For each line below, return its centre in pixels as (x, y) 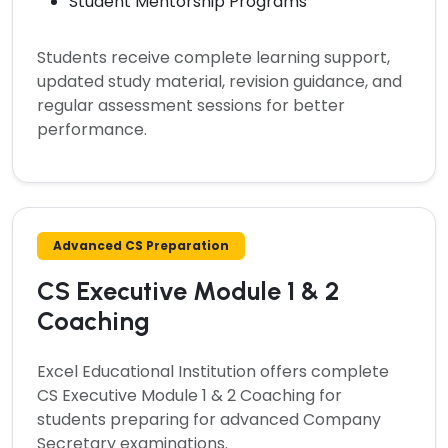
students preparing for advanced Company (209, 419)
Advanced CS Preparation (141, 245)
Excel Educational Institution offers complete (213, 371)
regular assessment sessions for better (191, 105)
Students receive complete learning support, (213, 57)
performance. (92, 129)
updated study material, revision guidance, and (219, 81)
